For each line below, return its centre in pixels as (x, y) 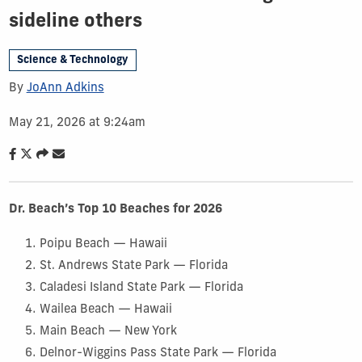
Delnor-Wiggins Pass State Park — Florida (158, 353)
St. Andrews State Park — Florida (133, 266)
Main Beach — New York (108, 331)
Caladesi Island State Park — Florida (141, 288)
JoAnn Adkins (65, 88)
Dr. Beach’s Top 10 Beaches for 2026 (115, 209)
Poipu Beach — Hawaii (103, 244)
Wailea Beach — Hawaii (105, 309)
